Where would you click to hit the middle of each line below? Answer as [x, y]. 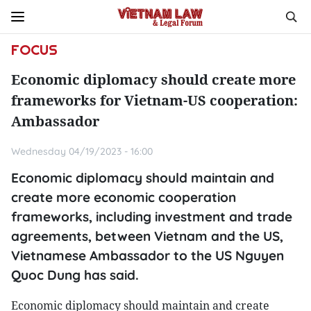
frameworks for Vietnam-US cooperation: [154, 100]
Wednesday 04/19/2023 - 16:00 [82, 151]
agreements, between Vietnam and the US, [147, 236]
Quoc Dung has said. [75, 275]
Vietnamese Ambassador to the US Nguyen [148, 255]
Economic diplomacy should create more [153, 79]
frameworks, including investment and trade [152, 217]
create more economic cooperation [124, 197]
